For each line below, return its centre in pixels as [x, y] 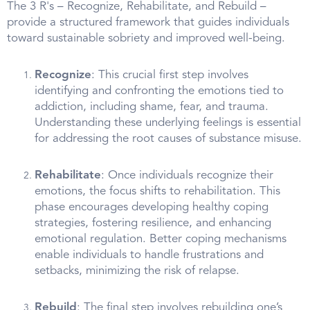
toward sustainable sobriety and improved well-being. [146, 39]
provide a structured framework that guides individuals [148, 23]
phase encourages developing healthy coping [152, 208]
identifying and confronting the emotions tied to [159, 91]
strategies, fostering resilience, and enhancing [153, 224]
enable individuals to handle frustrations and [149, 255]
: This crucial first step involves [170, 75]
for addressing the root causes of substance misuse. [168, 139]
